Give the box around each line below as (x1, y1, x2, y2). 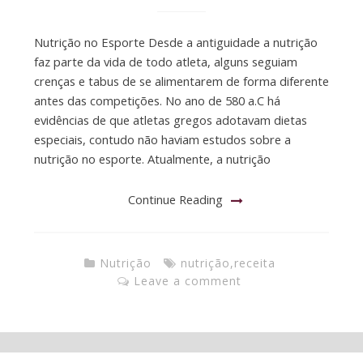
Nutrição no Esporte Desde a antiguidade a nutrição (33, 34, 318, 51)
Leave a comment (134, 272, 241, 288)
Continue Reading (128, 190, 223, 207)
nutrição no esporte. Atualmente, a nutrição (33, 151, 271, 168)
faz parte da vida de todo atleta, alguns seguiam (33, 53, 297, 70)
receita (233, 254, 275, 271)
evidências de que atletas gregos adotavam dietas (33, 112, 307, 129)
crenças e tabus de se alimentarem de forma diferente (33, 73, 329, 90)
